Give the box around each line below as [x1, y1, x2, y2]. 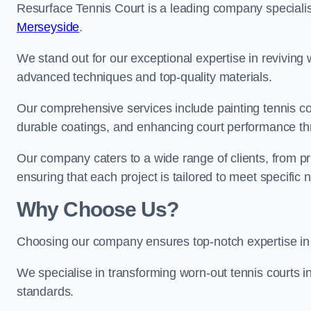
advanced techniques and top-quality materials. [17, 70, 276, 84]
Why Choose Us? [17, 198, 179, 221]
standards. [17, 285, 78, 299]
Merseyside [17, 20, 80, 34]
